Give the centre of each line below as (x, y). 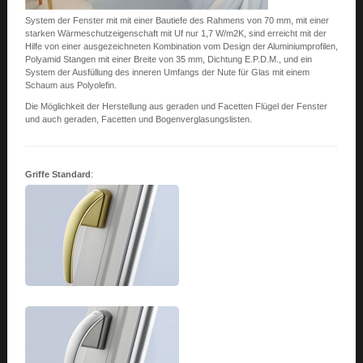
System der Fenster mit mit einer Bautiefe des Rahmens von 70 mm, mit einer (177, 20)
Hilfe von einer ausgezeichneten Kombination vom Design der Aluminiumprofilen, (181, 46)
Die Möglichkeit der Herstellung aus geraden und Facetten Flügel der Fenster (176, 106)
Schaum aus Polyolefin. (70, 85)
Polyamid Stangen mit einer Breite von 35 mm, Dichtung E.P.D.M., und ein (168, 59)
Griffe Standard (58, 174)
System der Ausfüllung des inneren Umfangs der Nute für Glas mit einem (167, 72)
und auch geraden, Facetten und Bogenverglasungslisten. (138, 119)
